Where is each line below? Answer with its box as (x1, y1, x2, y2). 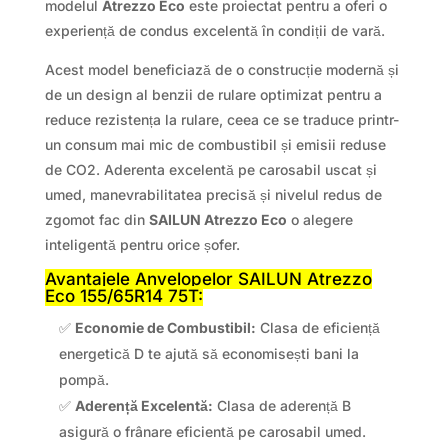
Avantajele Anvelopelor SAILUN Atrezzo (44, 269, 372, 290)
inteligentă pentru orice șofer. (44, 236, 240, 254)
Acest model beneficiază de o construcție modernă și (44, 61, 399, 79)
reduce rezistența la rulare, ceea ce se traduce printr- (44, 111, 399, 129)
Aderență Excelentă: (74, 397, 213, 415)
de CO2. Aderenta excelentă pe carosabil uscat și (44, 161, 377, 179)
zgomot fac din (44, 211, 149, 229)
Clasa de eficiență (255, 319, 380, 337)
